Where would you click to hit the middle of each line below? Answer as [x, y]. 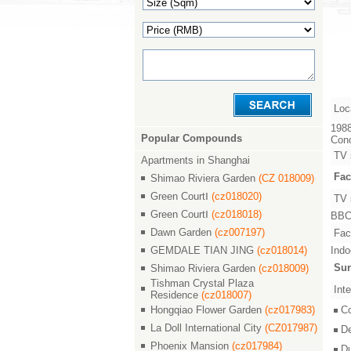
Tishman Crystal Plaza [202, 283]
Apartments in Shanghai [195, 160]
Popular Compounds [192, 138]
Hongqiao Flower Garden [208, 310]
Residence [176, 295]
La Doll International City [208, 328]
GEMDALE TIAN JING [204, 250]
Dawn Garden [183, 232]
